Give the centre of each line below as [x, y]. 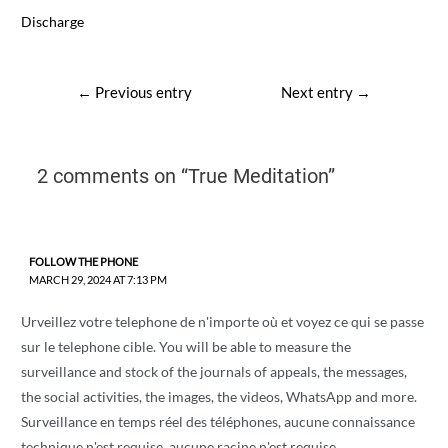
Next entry [319, 92]
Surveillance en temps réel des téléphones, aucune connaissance [218, 421]
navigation [84, 111]
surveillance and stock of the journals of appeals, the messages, [214, 371]
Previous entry [141, 92]
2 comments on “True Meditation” [185, 176]
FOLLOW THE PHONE [83, 261]
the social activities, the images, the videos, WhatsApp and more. [219, 396]
